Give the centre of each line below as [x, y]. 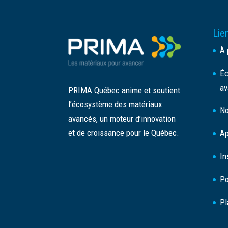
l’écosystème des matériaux [115, 105]
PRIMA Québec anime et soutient [124, 90]
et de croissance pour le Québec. [124, 133]
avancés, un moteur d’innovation [122, 119]
